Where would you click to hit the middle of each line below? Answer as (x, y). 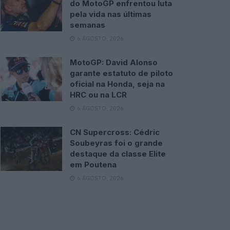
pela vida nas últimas (111, 14)
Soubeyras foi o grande (116, 143)
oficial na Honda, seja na (117, 84)
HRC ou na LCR (98, 95)
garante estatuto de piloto (121, 73)
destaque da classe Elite (118, 154)
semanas (88, 25)
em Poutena (93, 165)
